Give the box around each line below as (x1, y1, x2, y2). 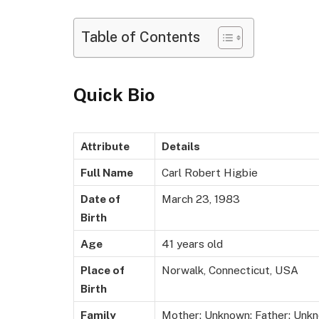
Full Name (80, 165, 133, 179)
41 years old (162, 236, 223, 250)
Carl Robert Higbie (162, 165, 258, 179)
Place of (80, 263, 125, 276)
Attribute (80, 139, 130, 152)
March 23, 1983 (162, 192, 240, 205)
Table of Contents (81, 28, 200, 45)
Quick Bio (73, 83, 155, 105)
